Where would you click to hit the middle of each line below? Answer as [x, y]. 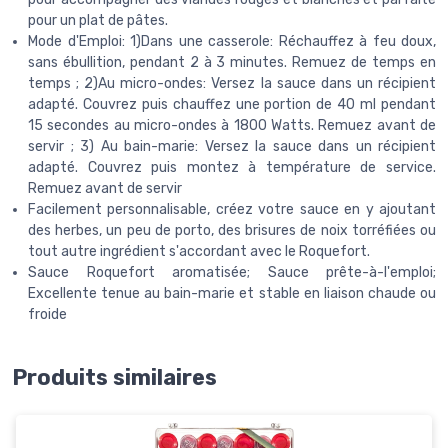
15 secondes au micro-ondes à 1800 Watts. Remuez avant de [232, 126]
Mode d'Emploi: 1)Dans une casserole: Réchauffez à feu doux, [232, 42]
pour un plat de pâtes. [98, 21]
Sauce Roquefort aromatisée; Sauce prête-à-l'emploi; [232, 273]
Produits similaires [114, 378]
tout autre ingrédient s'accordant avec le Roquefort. [199, 252]
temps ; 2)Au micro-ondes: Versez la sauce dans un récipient [232, 84]
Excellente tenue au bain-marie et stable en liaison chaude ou [232, 294]
